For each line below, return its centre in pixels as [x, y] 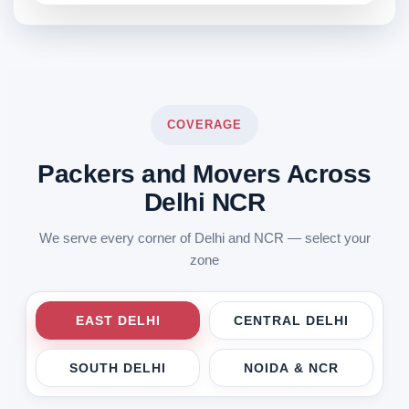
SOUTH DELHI [118, 368]
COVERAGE [204, 125]
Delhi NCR [204, 203]
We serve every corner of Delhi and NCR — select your [204, 238]
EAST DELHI [118, 321]
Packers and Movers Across [204, 174]
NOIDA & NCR [291, 368]
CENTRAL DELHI [291, 321]
